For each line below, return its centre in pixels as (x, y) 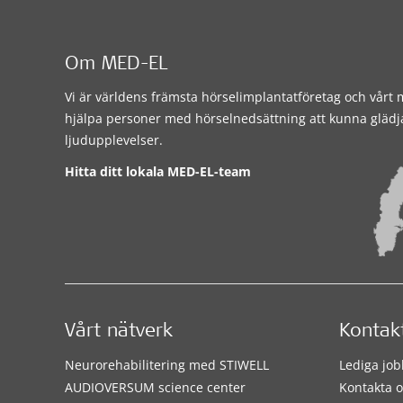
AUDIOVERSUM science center (155, 388)
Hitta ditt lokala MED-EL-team (158, 171)
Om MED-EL (116, 65)
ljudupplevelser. (114, 139)
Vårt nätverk (119, 333)
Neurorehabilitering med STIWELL (167, 365)
